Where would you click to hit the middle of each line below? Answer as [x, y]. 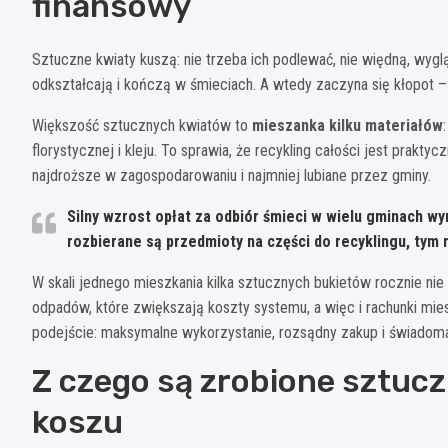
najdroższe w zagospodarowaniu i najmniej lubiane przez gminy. [231, 175]
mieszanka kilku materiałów [347, 125]
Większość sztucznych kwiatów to [142, 125]
